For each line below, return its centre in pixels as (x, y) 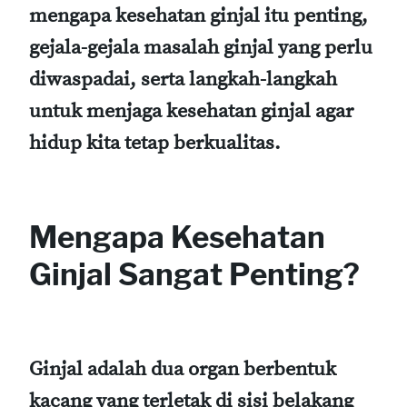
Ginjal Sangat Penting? (194, 275)
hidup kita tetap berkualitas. (155, 144)
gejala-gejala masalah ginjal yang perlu (201, 48)
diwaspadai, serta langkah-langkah (183, 80)
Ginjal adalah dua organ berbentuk (183, 370)
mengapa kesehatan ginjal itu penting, (199, 16)
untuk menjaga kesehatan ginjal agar (191, 112)
